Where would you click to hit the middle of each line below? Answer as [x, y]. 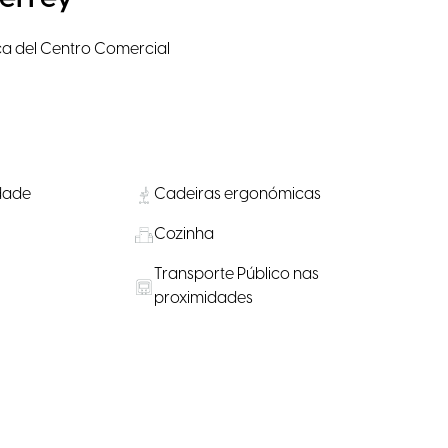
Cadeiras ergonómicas [238, 194]
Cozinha [184, 234]
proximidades [204, 298]
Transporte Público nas [237, 274]
